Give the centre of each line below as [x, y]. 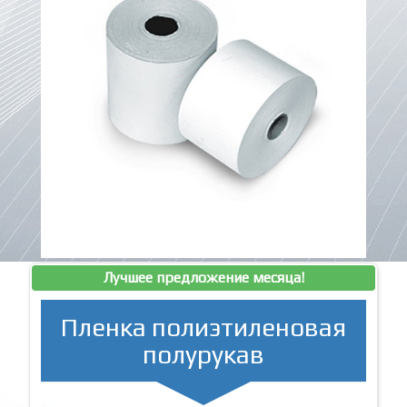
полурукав [203, 354]
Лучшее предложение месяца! [203, 277]
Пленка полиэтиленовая [203, 327]
